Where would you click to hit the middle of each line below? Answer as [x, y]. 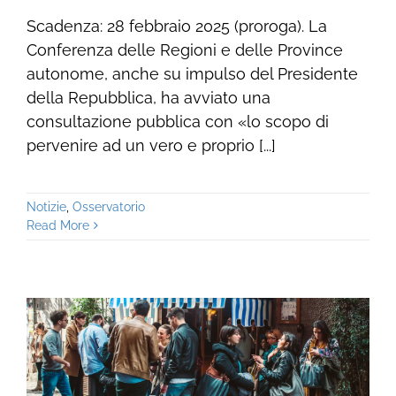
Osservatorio [108, 207]
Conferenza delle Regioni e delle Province [184, 50]
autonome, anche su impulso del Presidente [192, 74]
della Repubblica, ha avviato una [148, 98]
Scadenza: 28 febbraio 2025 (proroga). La [176, 27]
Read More [57, 226]
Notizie [46, 207]
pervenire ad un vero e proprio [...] [151, 146]
